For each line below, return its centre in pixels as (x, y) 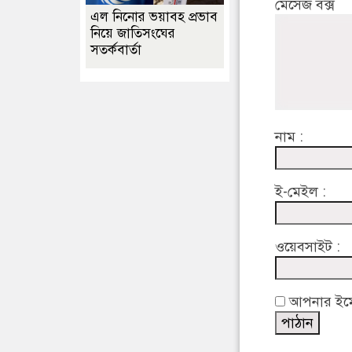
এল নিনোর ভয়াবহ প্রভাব (154, 17)
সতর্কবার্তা (116, 50)
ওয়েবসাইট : (308, 247)
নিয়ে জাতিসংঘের (133, 33)
